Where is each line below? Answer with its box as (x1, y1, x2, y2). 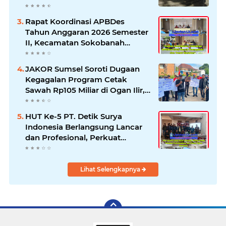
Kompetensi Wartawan (25, 143, 114, 153)
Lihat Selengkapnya (80, 165, 142, 174)
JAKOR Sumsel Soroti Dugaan (25, 64, 140, 74)
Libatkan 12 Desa (25, 48, 90, 59)
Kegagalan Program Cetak (25, 75, 127, 85)
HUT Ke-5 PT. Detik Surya (25, 111, 122, 122)
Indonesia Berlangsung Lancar (25, 122, 142, 132)
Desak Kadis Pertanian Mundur (25, 96, 144, 106)
